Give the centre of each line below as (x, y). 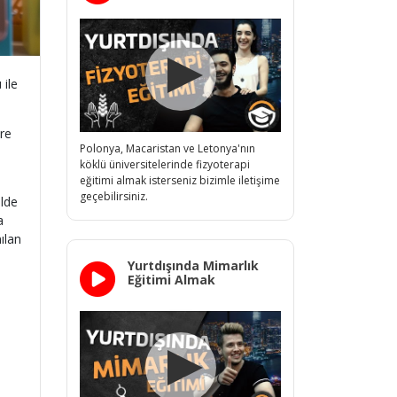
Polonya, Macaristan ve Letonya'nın (167, 148)
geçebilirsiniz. (114, 196)
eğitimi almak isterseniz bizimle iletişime (180, 180)
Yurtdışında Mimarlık (193, 266)
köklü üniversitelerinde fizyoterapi (165, 164)
